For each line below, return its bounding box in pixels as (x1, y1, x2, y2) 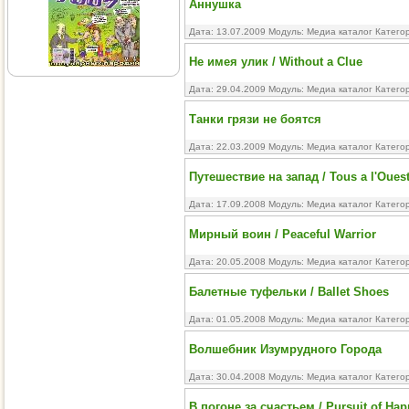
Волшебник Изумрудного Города (189, 342, 382, 356)
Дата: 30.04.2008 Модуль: (189, 372, 307, 382)
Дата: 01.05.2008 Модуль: (189, 314, 307, 324)
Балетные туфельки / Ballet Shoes (189, 285, 389, 299)
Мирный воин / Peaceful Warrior (189, 227, 376, 241)
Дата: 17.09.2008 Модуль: (189, 199, 307, 209)
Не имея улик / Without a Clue (189, 55, 362, 68)
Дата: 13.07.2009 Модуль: (189, 26, 307, 37)
